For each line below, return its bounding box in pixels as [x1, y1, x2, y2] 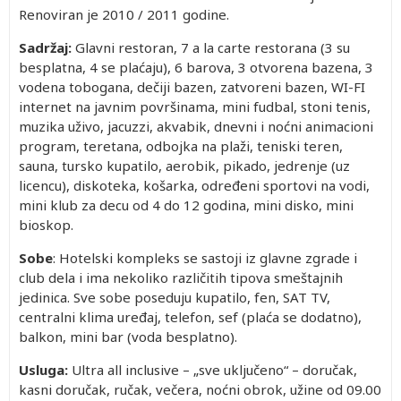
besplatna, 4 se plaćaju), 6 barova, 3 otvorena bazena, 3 [19, 58, 373, 76]
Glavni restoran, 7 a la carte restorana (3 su [72, 38, 350, 56]
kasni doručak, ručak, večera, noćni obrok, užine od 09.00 [19, 380, 381, 398]
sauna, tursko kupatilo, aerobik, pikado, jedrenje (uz [19, 157, 350, 175]
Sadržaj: [19, 38, 72, 56]
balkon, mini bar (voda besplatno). [19, 328, 237, 346]
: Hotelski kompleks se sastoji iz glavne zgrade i [53, 249, 357, 267]
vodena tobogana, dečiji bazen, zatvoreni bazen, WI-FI [19, 78, 365, 96]
